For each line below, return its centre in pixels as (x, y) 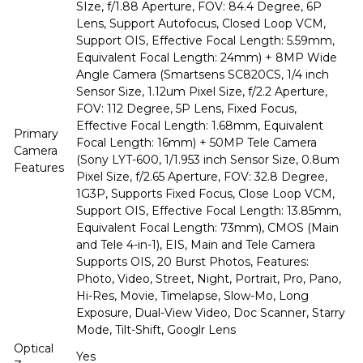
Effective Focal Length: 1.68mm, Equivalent (200, 126)
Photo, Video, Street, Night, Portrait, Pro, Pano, (209, 279)
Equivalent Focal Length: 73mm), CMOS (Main (207, 228)
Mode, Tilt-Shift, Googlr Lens (156, 330)
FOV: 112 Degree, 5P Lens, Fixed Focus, (186, 109)
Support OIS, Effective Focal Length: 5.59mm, (205, 41)
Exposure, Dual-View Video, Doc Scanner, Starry (211, 313)
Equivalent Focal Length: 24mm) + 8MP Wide (207, 58)
